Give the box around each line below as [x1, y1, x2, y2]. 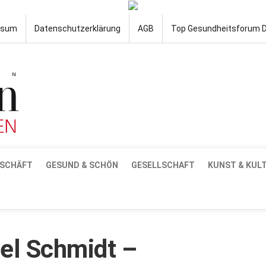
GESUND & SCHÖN [46, 160, 118, 170]
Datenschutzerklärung [34, 24, 121, 33]
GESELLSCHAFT [131, 160, 195, 170]
